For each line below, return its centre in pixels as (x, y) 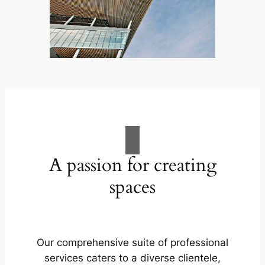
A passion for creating (132, 165)
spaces (132, 187)
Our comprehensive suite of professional (132, 243)
